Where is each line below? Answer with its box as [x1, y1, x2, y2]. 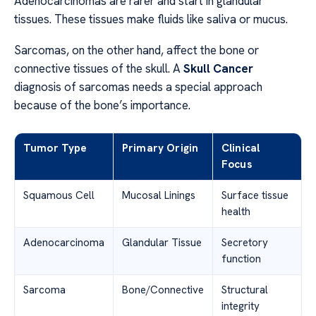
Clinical [221, 141, 260, 156]
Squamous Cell [23, 188, 95, 203]
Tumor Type [23, 141, 87, 156]
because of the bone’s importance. [14, 97, 190, 114]
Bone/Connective [122, 283, 204, 298]
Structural [221, 283, 268, 298]
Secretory [221, 236, 268, 250]
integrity [221, 299, 260, 314]
